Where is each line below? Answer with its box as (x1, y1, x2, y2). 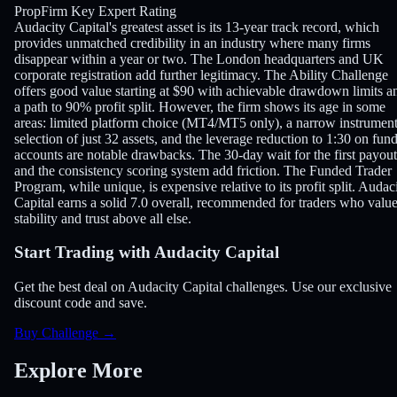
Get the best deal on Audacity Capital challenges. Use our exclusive (14, 279, 392, 295)
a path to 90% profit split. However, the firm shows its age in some (14, 98, 385, 114)
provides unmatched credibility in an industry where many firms (14, 35, 370, 51)
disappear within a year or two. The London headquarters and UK (14, 51, 384, 66)
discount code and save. (14, 295, 147, 311)
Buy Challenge (14, 325, 98, 341)
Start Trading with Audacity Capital (14, 243, 279, 262)
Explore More (14, 359, 143, 383)
